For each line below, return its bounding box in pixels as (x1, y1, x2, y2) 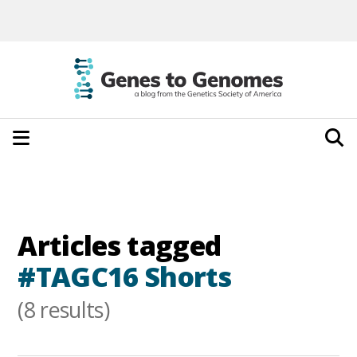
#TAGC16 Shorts (18, 257, 231, 295)
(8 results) (18, 294, 109, 324)
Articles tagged (18, 226, 222, 264)
